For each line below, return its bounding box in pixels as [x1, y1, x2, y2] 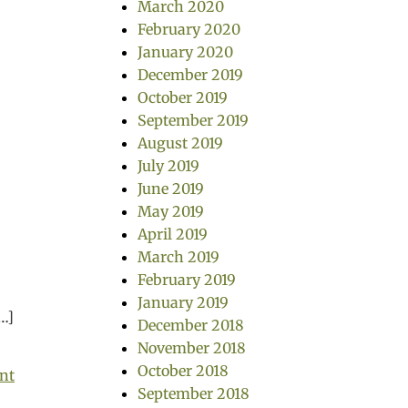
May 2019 [138, 202, 204, 220]
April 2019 [138, 225, 208, 243]
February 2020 [138, 20, 240, 38]
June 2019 [138, 179, 204, 198]
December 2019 [138, 66, 243, 84]
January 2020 [138, 43, 233, 61]
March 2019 [138, 248, 219, 266]
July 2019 [138, 157, 199, 175]
